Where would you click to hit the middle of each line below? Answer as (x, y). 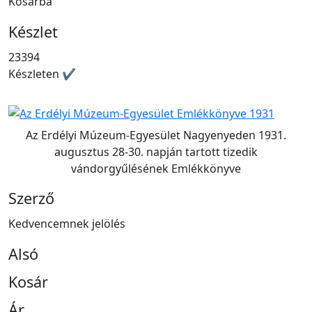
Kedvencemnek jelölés (67, 224)
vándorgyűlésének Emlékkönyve (156, 169)
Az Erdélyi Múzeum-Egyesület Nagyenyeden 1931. (156, 135)
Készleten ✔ (42, 73)
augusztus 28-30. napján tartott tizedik (156, 152)
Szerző (31, 198)
